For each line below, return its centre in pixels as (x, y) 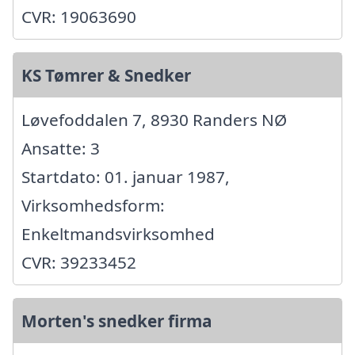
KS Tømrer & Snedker (106, 76)
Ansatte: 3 (61, 149)
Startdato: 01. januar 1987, (126, 177)
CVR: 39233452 (79, 263)
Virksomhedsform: (93, 206)
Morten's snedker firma (117, 321)
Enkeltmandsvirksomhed (118, 234)
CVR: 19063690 (79, 17)
